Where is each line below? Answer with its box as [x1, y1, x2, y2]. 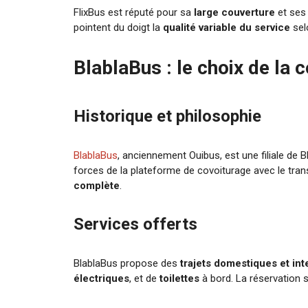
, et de [129, 272, 160, 285]
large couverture [194, 6, 276, 19]
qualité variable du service [163, 21, 291, 34]
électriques [74, 272, 130, 285]
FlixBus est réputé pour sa [74, 6, 195, 19]
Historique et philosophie [74, 107, 262, 126]
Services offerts [74, 214, 198, 234]
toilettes [159, 272, 200, 285]
